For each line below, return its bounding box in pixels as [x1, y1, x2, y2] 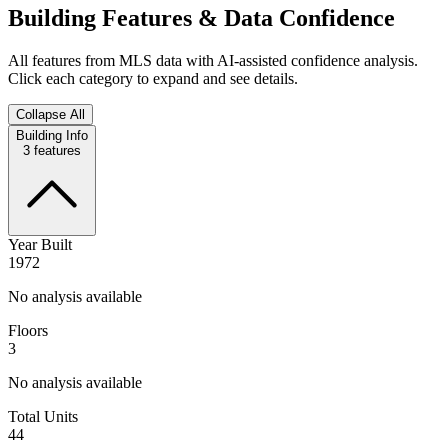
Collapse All [16, 106, 85, 122]
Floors [8, 321, 48, 339]
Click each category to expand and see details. [8, 69, 298, 87]
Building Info [16, 127, 88, 143]
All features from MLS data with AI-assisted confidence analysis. [8, 51, 418, 69]
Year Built [8, 235, 72, 253]
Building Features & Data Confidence [8, 4, 395, 31]
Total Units [8, 407, 78, 425]
